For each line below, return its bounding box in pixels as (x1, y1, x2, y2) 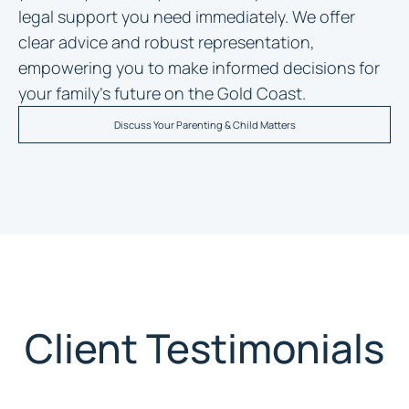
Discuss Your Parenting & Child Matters (113, 118, 296, 131)
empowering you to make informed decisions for (18, 57, 380, 79)
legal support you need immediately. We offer (18, 5, 355, 27)
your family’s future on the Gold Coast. (18, 82, 306, 104)
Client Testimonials (25, 320, 384, 375)
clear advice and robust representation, (18, 31, 315, 53)
